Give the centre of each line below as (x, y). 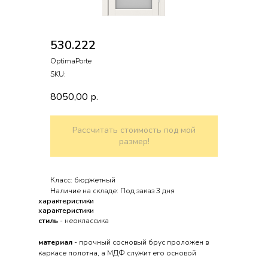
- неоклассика (84, 220)
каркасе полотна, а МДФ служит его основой (117, 253)
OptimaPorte (71, 61)
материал (55, 242)
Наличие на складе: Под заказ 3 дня (112, 191)
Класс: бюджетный (83, 180)
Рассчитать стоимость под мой (134, 130)
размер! (134, 142)
